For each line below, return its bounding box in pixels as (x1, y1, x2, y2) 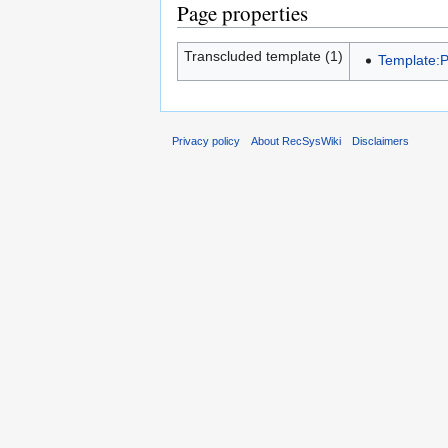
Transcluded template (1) (183, 48, 343, 64)
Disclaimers (352, 134, 410, 147)
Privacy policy (172, 134, 240, 147)
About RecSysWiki (251, 134, 342, 147)
